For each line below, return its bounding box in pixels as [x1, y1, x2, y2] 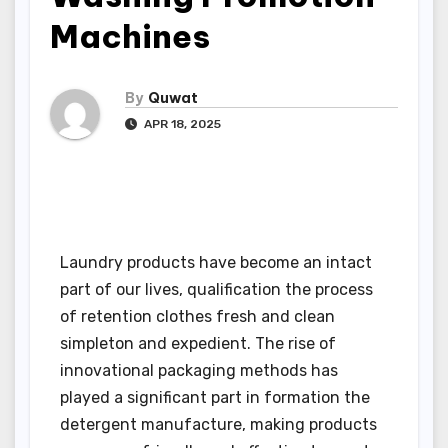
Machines [50, 16, 210, 56]
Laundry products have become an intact [60, 252, 372, 272]
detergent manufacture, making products [60, 414, 377, 434]
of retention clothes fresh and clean [60, 306, 335, 326]
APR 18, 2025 [141, 117, 221, 132]
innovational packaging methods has [60, 360, 338, 380]
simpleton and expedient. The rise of [60, 333, 336, 353]
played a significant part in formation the [60, 387, 370, 407]
